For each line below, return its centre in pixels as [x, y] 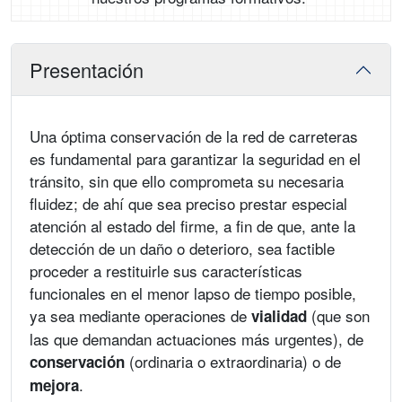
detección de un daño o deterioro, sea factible [182, 248]
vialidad [279, 316]
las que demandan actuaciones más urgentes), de [197, 339]
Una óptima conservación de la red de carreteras [194, 136]
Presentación [87, 70]
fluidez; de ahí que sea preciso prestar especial [188, 203]
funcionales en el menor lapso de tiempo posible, [193, 293]
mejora [54, 385]
